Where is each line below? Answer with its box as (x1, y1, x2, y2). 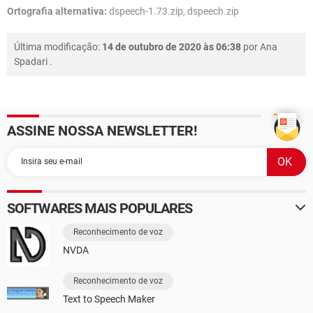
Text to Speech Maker (63, 293, 155, 305)
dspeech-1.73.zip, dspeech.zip (107, 5, 239, 17)
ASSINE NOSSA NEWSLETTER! (7, 122, 197, 139)
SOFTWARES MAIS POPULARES (7, 199, 193, 217)
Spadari (14, 55, 48, 67)
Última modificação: (14, 41, 102, 52)
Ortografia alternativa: (7, 5, 107, 17)
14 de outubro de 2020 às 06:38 (102, 41, 241, 52)
